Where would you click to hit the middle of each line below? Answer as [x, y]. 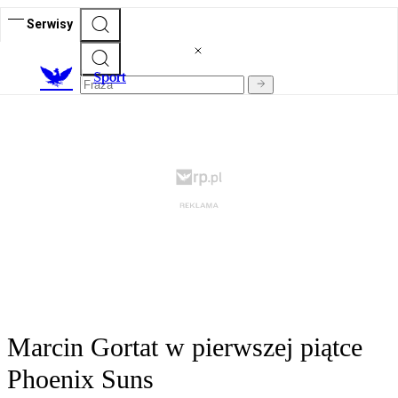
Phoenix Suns [80, 379]
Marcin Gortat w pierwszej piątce [185, 347]
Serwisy [50, 24]
